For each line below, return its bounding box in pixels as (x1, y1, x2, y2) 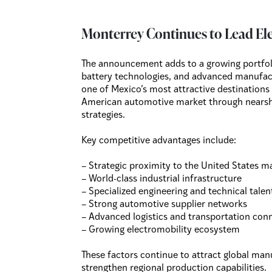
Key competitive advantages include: (81, 136, 237, 146)
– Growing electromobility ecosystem (81, 225, 240, 236)
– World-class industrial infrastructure (81, 174, 242, 185)
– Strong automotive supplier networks (81, 200, 248, 210)
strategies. (81, 110, 126, 121)
